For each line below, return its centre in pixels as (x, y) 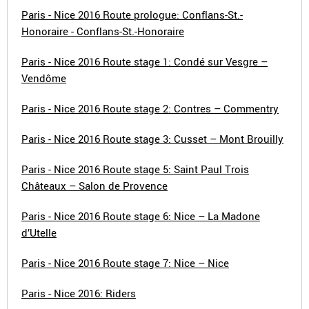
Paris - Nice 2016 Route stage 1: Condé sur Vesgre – (144, 61)
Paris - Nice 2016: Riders (79, 293)
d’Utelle (39, 232)
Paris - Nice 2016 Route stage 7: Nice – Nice (125, 263)
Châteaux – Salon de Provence (94, 186)
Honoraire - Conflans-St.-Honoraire (103, 31)
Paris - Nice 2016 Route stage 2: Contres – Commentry (150, 108)
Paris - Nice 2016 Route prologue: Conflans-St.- (132, 14)
